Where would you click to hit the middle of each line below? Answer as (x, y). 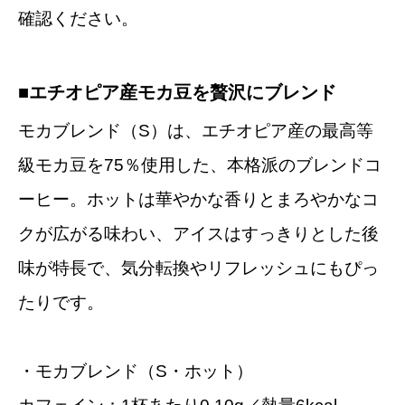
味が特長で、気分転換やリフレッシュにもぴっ (198, 268)
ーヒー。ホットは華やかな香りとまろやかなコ (198, 199)
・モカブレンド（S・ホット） (136, 371)
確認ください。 (78, 18)
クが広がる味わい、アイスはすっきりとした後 (198, 233)
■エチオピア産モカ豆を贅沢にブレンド (177, 92)
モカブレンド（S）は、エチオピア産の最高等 (196, 130)
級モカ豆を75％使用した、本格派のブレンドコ (200, 165)
